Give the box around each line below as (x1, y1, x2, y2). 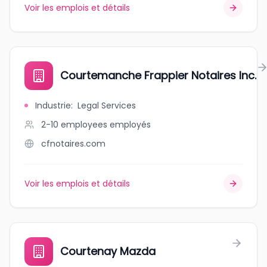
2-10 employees (41, 119, 107, 131)
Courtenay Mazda (60, 244, 156, 259)
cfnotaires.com (41, 138, 105, 150)
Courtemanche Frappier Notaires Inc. (60, 68, 256, 83)
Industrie (35, 100, 71, 111)
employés (110, 119, 151, 131)
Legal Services (77, 100, 136, 111)
